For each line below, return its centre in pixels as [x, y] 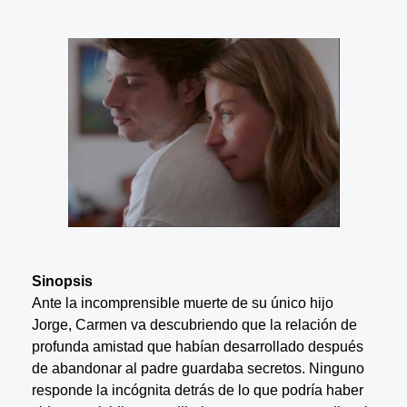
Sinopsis [62, 281]
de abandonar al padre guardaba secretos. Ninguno [198, 368]
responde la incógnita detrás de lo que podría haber [197, 390]
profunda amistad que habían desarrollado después [197, 346]
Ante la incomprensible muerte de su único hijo [182, 303]
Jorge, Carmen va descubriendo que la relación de [194, 324]
